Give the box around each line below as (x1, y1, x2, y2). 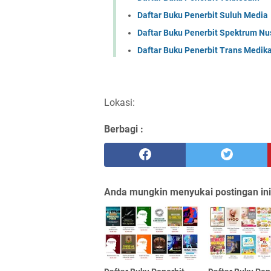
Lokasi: (104, 96, 135, 108)
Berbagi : (104, 123, 143, 135)
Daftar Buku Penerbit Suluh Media (137, 10, 268, 20)
